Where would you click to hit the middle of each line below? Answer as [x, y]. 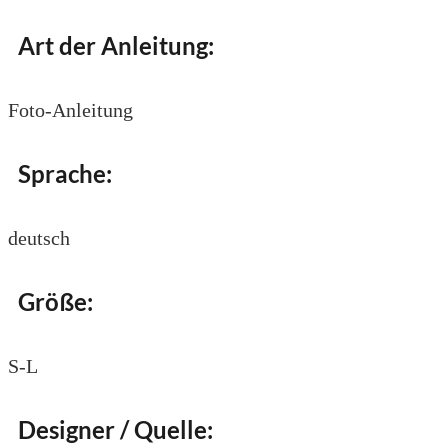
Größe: [50, 301]
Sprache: [60, 174]
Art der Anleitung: [111, 46]
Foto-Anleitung [70, 110]
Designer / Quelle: [110, 429]
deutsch [39, 238]
